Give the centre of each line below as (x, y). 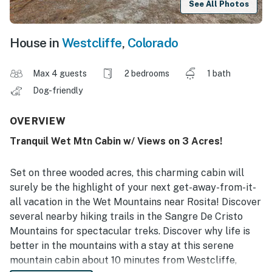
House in (36, 43)
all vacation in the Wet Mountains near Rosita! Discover (135, 202)
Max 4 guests (60, 74)
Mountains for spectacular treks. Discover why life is (130, 231)
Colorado (153, 43)
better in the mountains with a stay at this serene (122, 246)
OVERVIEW (38, 121)
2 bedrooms (147, 74)
